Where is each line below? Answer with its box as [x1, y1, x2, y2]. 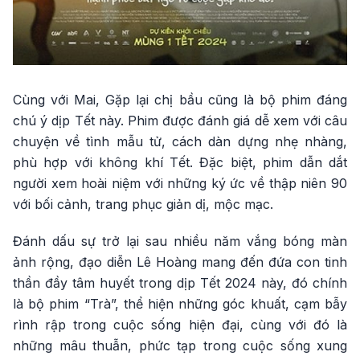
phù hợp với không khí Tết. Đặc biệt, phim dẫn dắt [13, 154, 347, 171]
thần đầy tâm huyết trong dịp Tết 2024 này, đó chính [13, 275, 347, 292]
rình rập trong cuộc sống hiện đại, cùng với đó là [13, 317, 347, 333]
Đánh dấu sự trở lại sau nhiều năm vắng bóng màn [13, 233, 347, 250]
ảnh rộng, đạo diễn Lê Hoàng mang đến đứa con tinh [13, 254, 347, 271]
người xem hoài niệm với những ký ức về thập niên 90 [13, 175, 347, 192]
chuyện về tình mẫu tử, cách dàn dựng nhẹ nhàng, [13, 133, 347, 150]
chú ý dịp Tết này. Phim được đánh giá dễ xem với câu [13, 112, 347, 129]
